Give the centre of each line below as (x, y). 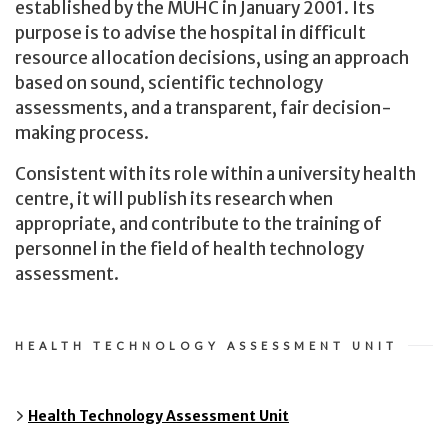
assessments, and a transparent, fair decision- (203, 107)
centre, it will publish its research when (174, 198)
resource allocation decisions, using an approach (212, 57)
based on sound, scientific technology (169, 82)
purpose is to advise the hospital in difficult (190, 32)
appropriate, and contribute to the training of (198, 223)
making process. (82, 132)
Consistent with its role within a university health (215, 173)
